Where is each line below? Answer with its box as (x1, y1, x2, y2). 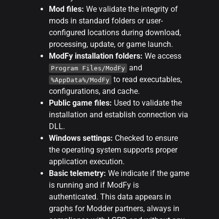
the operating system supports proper (49, 145, 177, 155)
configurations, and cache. (49, 87, 140, 96)
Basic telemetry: (49, 169, 106, 178)
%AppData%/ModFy (51, 76, 109, 84)
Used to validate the (112, 98, 182, 108)
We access (143, 51, 181, 61)
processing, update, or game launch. (49, 40, 173, 49)
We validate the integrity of (84, 4, 178, 14)
